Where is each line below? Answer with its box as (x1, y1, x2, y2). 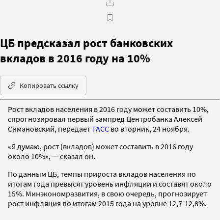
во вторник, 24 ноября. (109, 123, 190, 134)
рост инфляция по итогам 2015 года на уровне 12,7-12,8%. (8, 198, 207, 208)
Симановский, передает (8, 123, 92, 134)
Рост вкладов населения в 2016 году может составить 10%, (8, 104, 209, 114)
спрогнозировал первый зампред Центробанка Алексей (8, 113, 202, 124)
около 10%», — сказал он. (8, 151, 95, 161)
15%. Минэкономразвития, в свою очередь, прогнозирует (8, 188, 207, 198)
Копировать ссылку (20, 81, 79, 90)
